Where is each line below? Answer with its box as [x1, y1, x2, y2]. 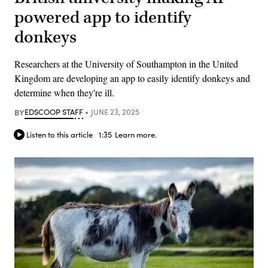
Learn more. [115, 129, 157, 141]
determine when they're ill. [14, 86, 114, 99]
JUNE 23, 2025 [90, 106, 139, 117]
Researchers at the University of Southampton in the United [14, 57, 238, 70]
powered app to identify [14, 6, 191, 29]
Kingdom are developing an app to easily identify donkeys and [14, 71, 250, 84]
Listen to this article [26, 129, 93, 141]
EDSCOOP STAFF [25, 106, 83, 117]
